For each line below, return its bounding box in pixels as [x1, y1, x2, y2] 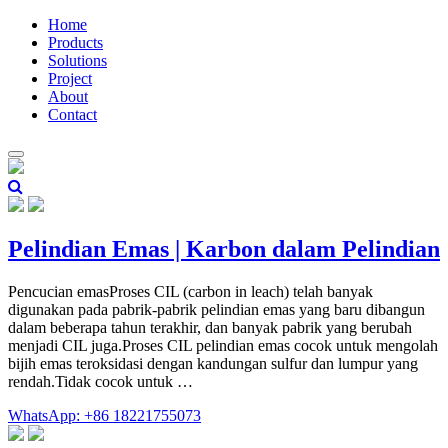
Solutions [48, 52, 107, 69]
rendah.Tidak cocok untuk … [8, 372, 193, 390]
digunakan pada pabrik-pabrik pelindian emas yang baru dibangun [8, 300, 425, 318]
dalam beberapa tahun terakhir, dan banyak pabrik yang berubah [8, 318, 412, 336]
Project [48, 70, 92, 87]
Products [48, 34, 103, 51]
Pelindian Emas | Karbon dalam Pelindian [8, 235, 440, 262]
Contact [48, 106, 97, 123]
